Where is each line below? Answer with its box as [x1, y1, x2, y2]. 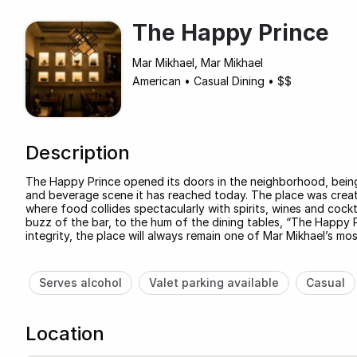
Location [25, 321, 104, 345]
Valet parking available [148, 275, 279, 289]
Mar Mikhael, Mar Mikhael [132, 55, 263, 69]
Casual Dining [194, 73, 265, 88]
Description [25, 140, 130, 164]
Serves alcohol [38, 275, 122, 289]
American [132, 73, 181, 88]
